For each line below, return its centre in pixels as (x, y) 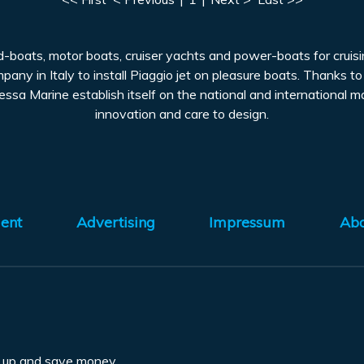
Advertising (115, 223)
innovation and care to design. (182, 114)
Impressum (247, 223)
